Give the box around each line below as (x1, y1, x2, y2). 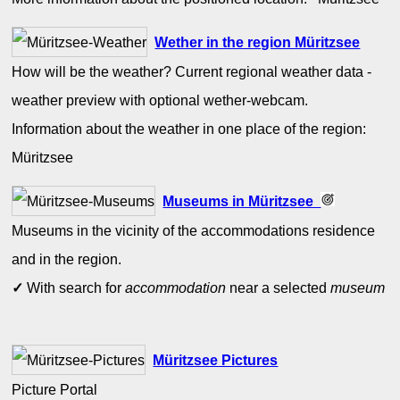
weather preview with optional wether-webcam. (12, 92, 309, 109)
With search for (23, 279, 126, 296)
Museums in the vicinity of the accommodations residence (12, 222, 376, 239)
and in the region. (12, 251, 122, 268)
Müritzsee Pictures (153, 352, 279, 369)
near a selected (226, 279, 331, 296)
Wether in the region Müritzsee (154, 34, 361, 51)
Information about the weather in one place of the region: (12, 121, 374, 137)
